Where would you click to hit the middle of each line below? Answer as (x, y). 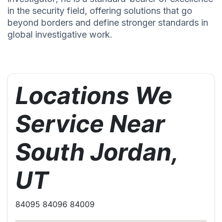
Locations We (94, 96)
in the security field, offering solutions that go (100, 11)
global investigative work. (60, 35)
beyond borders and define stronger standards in (108, 23)
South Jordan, (97, 152)
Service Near (90, 124)
